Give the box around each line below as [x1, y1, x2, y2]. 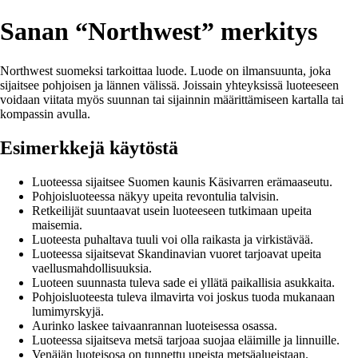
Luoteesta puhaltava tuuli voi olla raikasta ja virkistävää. [32, 232, 313, 246]
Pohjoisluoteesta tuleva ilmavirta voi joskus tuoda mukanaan [32, 289, 335, 304]
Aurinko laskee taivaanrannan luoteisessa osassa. [32, 318, 277, 332]
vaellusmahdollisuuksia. [32, 261, 152, 275]
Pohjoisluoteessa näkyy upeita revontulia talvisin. [32, 189, 279, 203]
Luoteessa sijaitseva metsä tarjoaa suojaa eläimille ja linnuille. [32, 332, 340, 347]
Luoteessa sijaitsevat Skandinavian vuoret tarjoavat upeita [32, 246, 321, 261]
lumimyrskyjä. [32, 304, 104, 318]
